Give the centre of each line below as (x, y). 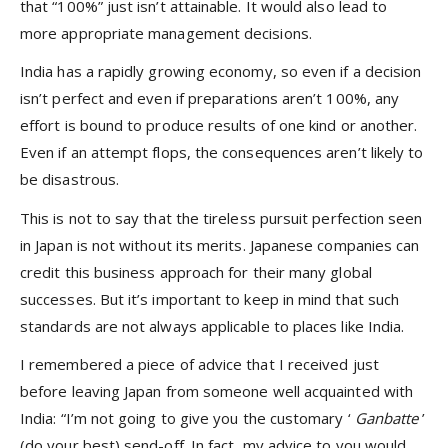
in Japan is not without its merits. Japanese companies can (220, 244)
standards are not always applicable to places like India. (212, 325)
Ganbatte (388, 417)
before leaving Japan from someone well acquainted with (217, 390)
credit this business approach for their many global (196, 271)
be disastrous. (70, 179)
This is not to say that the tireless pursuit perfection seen (221, 217)
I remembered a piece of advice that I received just (199, 363)
